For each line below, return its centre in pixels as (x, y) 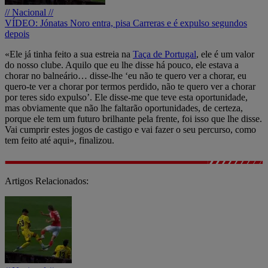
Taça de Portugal (165, 54)
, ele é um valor (225, 54)
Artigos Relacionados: (47, 181)
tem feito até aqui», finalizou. (60, 140)
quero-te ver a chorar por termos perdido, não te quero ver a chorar (130, 86)
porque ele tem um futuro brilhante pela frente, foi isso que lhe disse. (133, 118)
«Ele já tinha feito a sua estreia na (69, 54)
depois (17, 33)
